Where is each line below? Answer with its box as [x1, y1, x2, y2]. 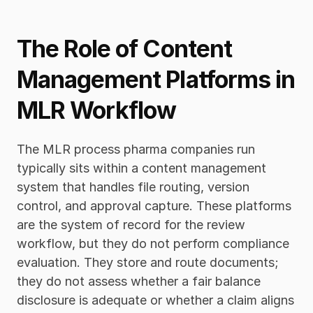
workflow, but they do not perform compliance [17, 235, 289, 251]
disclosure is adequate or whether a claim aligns [17, 292, 294, 307]
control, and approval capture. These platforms [17, 198, 291, 213]
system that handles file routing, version [17, 179, 249, 194]
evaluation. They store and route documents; [17, 254, 279, 270]
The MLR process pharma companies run [17, 141, 255, 156]
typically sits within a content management [17, 160, 266, 175]
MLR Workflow [17, 95, 177, 124]
